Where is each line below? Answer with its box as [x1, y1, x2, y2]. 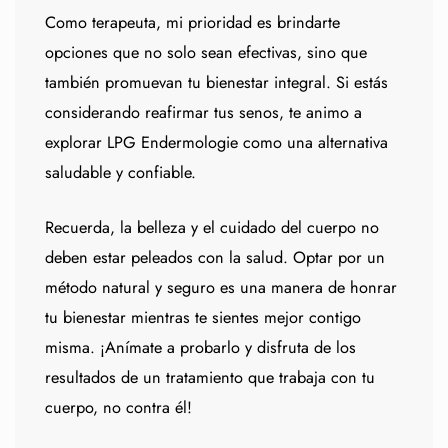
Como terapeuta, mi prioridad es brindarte [45, 10, 340, 34]
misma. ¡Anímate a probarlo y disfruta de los [45, 335, 356, 359]
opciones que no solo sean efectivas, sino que [45, 40, 367, 64]
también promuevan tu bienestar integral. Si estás [45, 70, 388, 94]
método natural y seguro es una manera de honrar [45, 275, 397, 299]
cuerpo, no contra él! [45, 395, 192, 419]
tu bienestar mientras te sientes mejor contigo [45, 305, 361, 329]
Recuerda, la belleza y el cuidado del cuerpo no [45, 215, 379, 239]
